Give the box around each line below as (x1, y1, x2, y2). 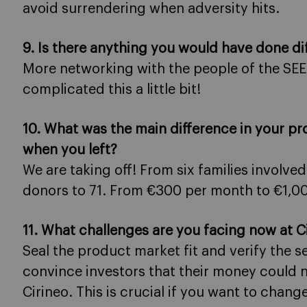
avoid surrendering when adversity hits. (23, 2, 280, 16)
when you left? (23, 143, 117, 158)
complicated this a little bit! (23, 83, 201, 97)
